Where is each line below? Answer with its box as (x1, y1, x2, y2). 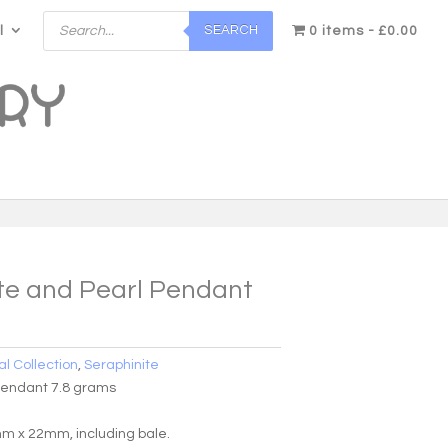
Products (41, 9, 108, 24)
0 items (309, 23, 364, 38)
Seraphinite (84, 357, 160, 372)
